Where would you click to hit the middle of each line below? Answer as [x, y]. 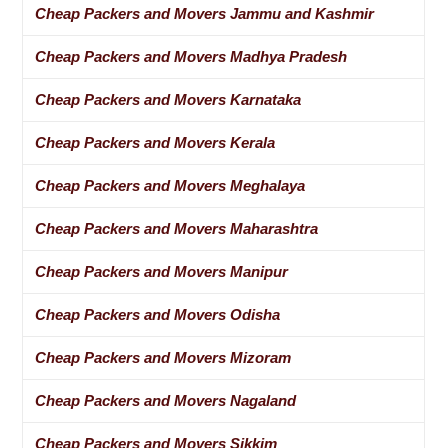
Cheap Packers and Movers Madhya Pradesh [191, 57]
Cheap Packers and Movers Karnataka [168, 100]
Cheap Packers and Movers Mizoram [163, 358]
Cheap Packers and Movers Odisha [158, 315]
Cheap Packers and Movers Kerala [155, 143]
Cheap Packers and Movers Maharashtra [177, 229]
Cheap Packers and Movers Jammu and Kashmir [205, 14]
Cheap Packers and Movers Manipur [162, 272]
